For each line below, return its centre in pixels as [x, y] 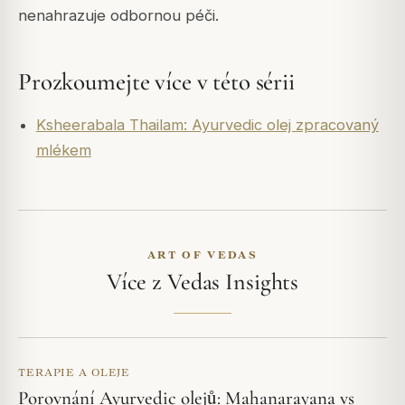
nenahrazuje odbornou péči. [118, 15]
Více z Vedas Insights [202, 281]
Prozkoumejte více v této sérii [156, 82]
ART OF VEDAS [202, 254]
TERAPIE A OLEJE [75, 372]
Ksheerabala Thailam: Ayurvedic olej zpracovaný [207, 124]
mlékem [63, 150]
